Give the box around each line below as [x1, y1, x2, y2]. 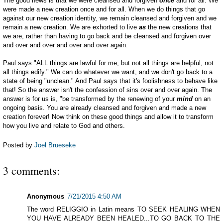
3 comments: [3, 163, 60, 178]
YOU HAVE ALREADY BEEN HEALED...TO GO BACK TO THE [27, 214, 220, 222]
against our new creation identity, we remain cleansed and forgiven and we [3, 14, 217, 22]
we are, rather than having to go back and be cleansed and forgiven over [3, 32, 211, 40]
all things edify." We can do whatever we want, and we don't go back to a [3, 68, 213, 76]
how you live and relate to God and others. [3, 122, 125, 130]
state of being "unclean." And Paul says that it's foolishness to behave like [3, 77, 218, 85]
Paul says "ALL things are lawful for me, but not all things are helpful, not [3, 59, 214, 67]
